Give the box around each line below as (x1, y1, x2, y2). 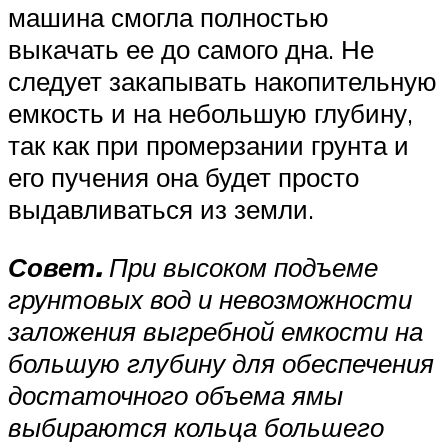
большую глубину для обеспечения (8, 346, 434, 379)
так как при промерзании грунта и (8, 128, 409, 161)
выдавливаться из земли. (8, 192, 314, 225)
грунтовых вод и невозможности (8, 282, 412, 315)
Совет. (8, 250, 102, 283)
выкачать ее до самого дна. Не (8, 32, 374, 65)
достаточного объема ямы (8, 378, 343, 411)
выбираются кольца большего (8, 410, 384, 443)
